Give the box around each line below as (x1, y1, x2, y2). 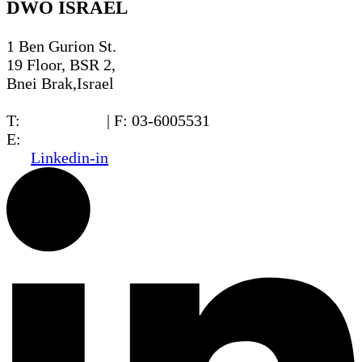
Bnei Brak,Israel (6, 74, 114, 93)
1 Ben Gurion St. (6, 37, 116, 56)
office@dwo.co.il (25, 130, 139, 149)
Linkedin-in (31, 149, 109, 167)
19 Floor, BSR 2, (6, 56, 116, 74)
